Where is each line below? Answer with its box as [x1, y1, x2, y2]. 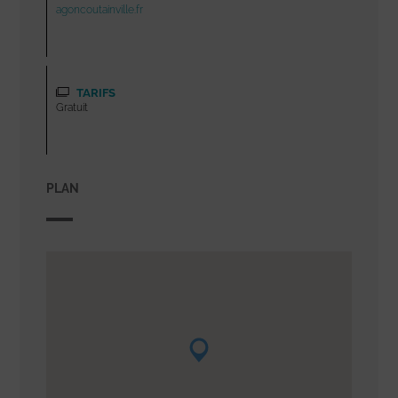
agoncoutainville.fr [56, 3, 144, 16]
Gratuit [56, 100, 89, 114]
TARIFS [74, 85, 116, 99]
